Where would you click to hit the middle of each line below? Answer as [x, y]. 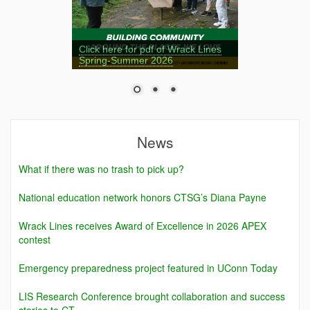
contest [34, 240]
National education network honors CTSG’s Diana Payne [142, 198]
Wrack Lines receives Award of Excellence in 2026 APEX [142, 226]
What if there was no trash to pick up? [101, 169]
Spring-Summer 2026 [126, 60]
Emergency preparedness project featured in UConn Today [148, 268]
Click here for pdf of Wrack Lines [150, 49]
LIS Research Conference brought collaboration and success [152, 297]
